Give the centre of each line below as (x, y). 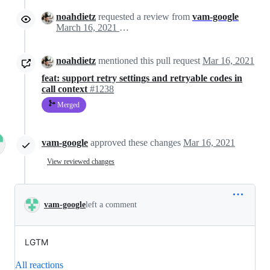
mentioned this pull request (149, 61)
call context (66, 89)
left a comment (111, 204)
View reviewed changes (81, 162)
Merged (67, 105)
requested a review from (144, 17)
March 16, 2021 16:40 (124, 28)
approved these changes (137, 142)
